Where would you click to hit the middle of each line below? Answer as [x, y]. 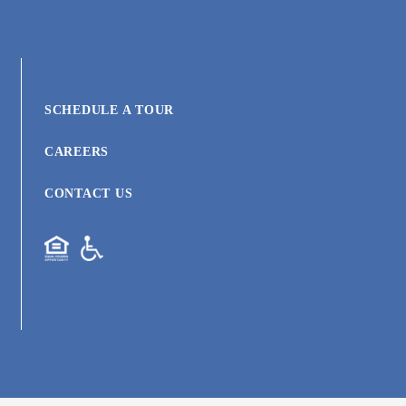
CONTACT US [88, 194]
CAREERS [76, 152]
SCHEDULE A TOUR [109, 111]
